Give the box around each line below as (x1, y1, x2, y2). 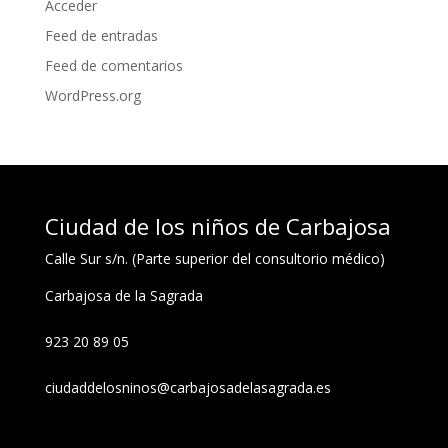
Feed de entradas (44, 25, 158, 45)
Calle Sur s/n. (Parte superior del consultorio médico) (44, 248, 385, 268)
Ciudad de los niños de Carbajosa (44, 210, 391, 241)
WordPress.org (44, 85, 141, 105)
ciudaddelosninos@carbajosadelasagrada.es (44, 377, 331, 397)
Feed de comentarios (44, 55, 183, 75)
